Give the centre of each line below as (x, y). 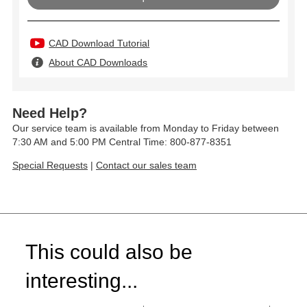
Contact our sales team (146, 165)
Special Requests (50, 165)
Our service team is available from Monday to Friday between (146, 128)
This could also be (109, 252)
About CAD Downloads (98, 62)
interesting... (82, 281)
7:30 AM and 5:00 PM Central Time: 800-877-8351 (122, 142)
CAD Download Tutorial (99, 43)
